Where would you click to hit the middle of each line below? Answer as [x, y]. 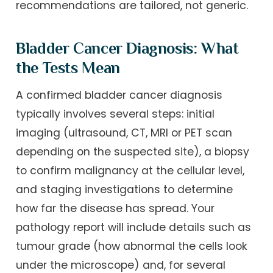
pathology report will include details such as [134, 227]
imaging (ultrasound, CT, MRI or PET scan [124, 133]
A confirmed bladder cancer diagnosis [119, 95]
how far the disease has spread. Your [115, 208]
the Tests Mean [68, 68]
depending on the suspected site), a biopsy [133, 152]
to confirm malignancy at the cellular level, [130, 171]
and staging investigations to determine [125, 190]
